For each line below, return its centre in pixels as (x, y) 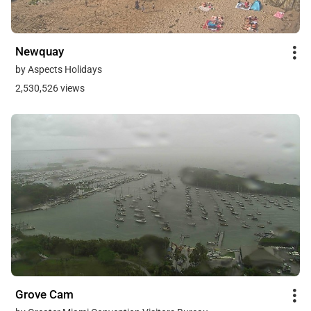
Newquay (40, 51)
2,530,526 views (50, 88)
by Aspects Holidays (59, 69)
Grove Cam (44, 294)
